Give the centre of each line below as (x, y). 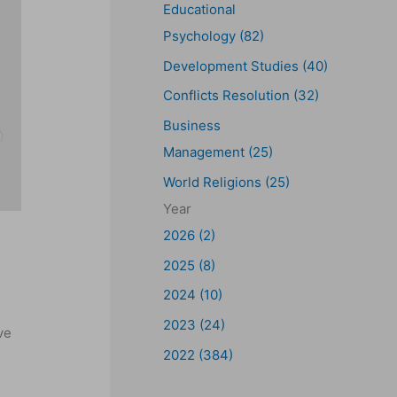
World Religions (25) (226, 182)
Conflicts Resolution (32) (241, 96)
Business (192, 125)
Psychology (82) (214, 35)
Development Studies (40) (245, 66)
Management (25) (218, 152)
